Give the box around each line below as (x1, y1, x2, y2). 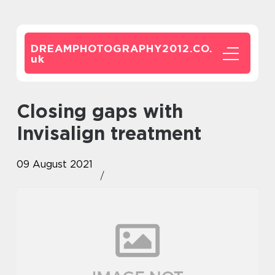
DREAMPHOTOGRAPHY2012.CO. (31, 42, 213, 55)
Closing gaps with (17, 100, 30, 122)
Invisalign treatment (17, 122, 201, 144)
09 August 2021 (17, 158, 93, 170)
